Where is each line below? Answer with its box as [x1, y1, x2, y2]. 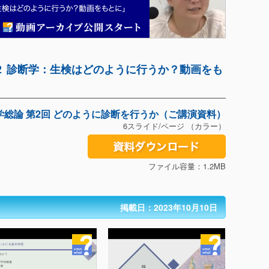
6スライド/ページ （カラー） [122, 120, 226, 132]
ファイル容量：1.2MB [148, 160, 226, 172]
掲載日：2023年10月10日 [119, 201, 217, 214]
